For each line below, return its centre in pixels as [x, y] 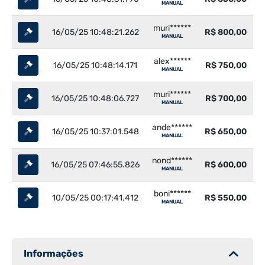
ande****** [172, 127]
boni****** [172, 193]
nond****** [172, 160]
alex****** [172, 61]
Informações [54, 253]
